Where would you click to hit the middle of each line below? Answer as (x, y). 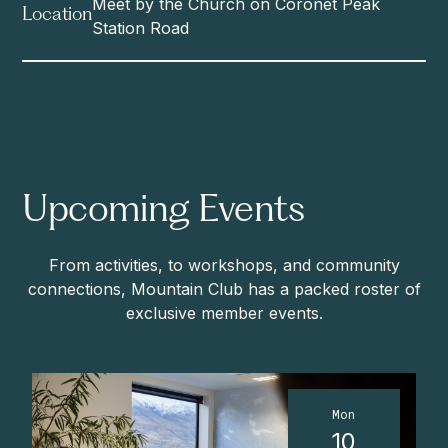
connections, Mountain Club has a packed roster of (224, 288)
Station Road (140, 27)
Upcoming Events (163, 211)
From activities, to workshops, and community (224, 264)
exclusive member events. (224, 312)
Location (57, 15)
